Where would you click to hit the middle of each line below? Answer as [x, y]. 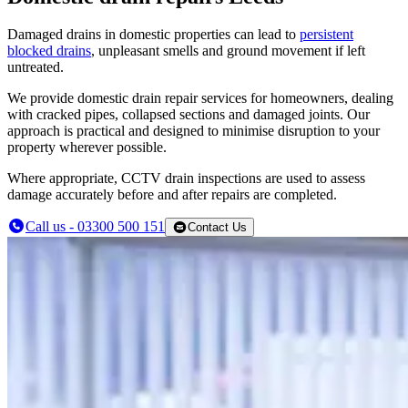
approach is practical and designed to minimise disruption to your [194, 131]
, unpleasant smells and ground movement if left [228, 51]
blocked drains [49, 51]
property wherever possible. [87, 148]
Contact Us [217, 228]
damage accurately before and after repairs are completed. [172, 195]
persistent [326, 35]
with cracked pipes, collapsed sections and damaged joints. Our [189, 115]
